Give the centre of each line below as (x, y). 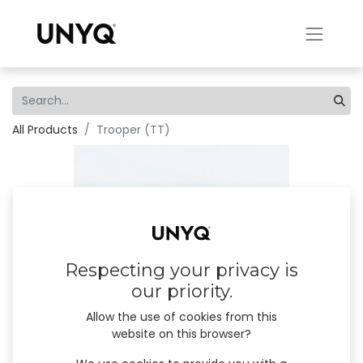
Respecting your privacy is (181, 271)
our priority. (181, 292)
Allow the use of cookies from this (181, 317)
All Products (45, 130)
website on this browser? (181, 334)
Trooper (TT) (133, 130)
